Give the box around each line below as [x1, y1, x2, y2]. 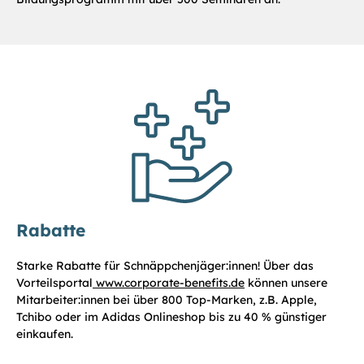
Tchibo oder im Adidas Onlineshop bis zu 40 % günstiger [16, 309, 327, 324]
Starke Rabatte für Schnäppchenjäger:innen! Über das [16, 258, 314, 273]
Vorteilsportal [16, 275, 93, 290]
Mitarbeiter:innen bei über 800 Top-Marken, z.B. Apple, [16, 292, 317, 307]
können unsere [245, 275, 327, 290]
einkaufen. [16, 326, 73, 341]
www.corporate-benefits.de [93, 275, 245, 290]
